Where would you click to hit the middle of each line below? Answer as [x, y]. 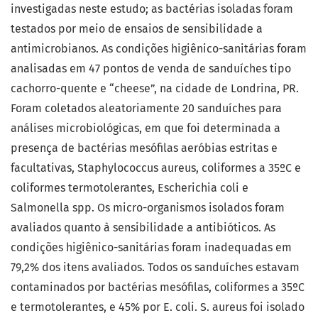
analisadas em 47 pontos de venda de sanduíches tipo [151, 69]
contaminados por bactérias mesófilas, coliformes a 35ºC [158, 287]
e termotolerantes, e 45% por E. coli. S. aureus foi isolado [158, 307]
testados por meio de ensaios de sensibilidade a [137, 29]
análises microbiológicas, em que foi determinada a [146, 128]
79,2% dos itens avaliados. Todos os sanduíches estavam [155, 268]
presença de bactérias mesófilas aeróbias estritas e [144, 148]
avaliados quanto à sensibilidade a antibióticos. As [143, 228]
